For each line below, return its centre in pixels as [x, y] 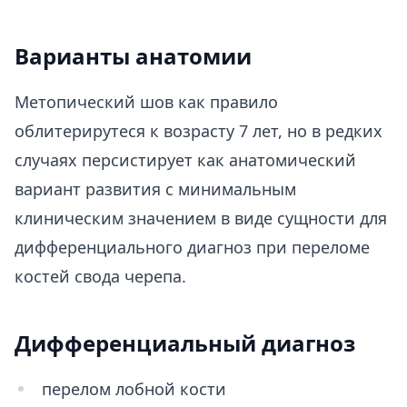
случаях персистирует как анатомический [185, 160]
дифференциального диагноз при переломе [192, 247]
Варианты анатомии [133, 56]
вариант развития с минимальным [155, 189]
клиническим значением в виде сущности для [201, 218]
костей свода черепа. [100, 276]
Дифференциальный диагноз [185, 343]
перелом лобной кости [134, 389]
